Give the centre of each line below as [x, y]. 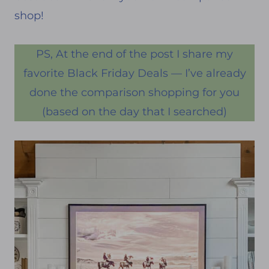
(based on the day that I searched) [134, 111]
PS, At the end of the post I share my [134, 54]
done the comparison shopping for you [134, 92]
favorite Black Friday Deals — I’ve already [134, 73]
